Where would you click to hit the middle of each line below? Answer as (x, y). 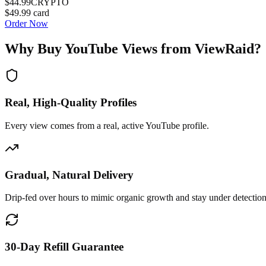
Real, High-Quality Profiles (71, 103)
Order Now (26, 23)
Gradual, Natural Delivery (69, 175)
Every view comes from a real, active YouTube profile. (107, 125)
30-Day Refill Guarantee (64, 247)
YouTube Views (111, 48)
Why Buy (35, 48)
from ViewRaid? (209, 48)
